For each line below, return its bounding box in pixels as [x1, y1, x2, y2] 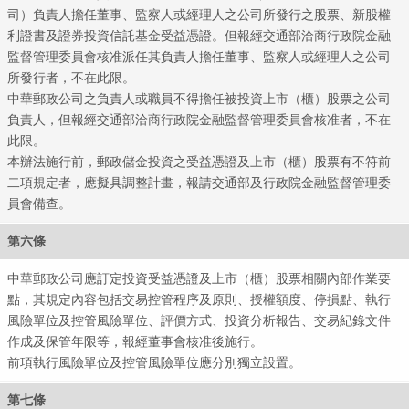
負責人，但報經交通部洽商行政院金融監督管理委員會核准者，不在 [7, 111, 392, 127]
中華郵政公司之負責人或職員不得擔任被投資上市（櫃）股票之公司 [7, 90, 392, 106]
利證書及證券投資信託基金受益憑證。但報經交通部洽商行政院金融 [7, 27, 392, 43]
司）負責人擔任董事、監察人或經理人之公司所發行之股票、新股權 [7, 6, 392, 22]
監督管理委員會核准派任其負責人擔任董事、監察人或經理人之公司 [7, 48, 392, 64]
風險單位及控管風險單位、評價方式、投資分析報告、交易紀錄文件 [7, 312, 392, 328]
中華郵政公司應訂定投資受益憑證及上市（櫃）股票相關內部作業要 [7, 270, 392, 286]
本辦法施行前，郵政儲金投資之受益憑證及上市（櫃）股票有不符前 [7, 153, 392, 169]
